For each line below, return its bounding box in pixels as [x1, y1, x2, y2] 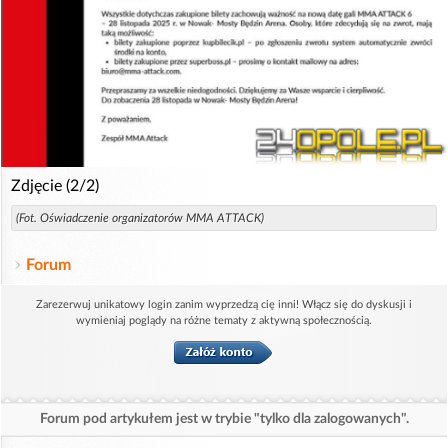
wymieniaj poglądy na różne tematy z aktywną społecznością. [76, 314, 372, 326]
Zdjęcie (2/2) [11, 177, 99, 194]
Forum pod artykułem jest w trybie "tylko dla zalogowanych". [39, 411, 409, 426]
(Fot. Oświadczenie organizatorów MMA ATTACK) [16, 211, 264, 224]
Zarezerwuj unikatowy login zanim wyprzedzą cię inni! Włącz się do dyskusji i [36, 298, 412, 310]
